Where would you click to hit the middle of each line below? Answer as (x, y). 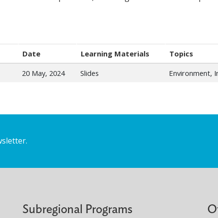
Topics (181, 54)
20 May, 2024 (43, 73)
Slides (90, 73)
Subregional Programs (77, 210)
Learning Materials (115, 54)
